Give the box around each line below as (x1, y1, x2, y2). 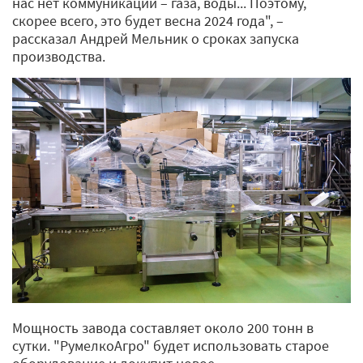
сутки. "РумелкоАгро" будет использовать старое (12, 336, 329, 356)
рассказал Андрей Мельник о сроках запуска (12, 28, 299, 48)
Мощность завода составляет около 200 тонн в (12, 318, 314, 338)
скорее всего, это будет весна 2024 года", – (12, 11, 284, 30)
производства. (12, 46, 109, 66)
